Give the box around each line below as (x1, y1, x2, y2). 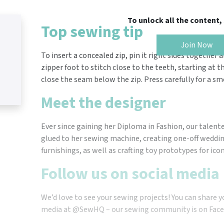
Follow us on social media (41, 162, 219, 185)
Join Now (181, 39, 213, 50)
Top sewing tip (41, 20, 143, 43)
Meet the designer (41, 91, 166, 114)
